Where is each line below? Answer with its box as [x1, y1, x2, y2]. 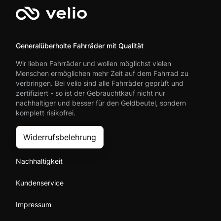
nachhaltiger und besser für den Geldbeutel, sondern [16, 99, 186, 107]
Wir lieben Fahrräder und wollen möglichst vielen [16, 59, 171, 68]
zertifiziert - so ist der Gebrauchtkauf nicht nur [16, 89, 165, 97]
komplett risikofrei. [16, 109, 75, 117]
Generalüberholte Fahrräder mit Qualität [16, 41, 144, 50]
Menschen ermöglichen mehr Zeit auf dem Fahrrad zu [16, 69, 188, 77]
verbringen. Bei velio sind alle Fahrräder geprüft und [16, 79, 184, 87]
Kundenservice [16, 179, 64, 187]
